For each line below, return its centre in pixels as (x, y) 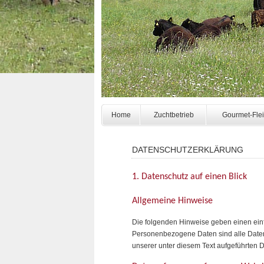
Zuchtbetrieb (174, 115)
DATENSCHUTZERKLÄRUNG (188, 150)
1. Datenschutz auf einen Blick (189, 177)
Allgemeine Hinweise (172, 201)
